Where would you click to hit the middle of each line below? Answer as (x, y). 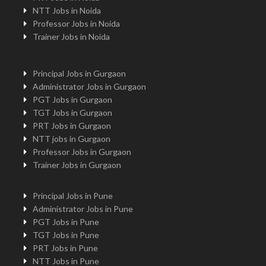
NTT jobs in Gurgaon (72, 139)
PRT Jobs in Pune (65, 248)
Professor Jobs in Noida (76, 23)
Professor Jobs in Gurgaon (82, 152)
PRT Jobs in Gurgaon (72, 126)
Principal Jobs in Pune (73, 196)
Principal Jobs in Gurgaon (79, 73)
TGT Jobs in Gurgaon (72, 113)
